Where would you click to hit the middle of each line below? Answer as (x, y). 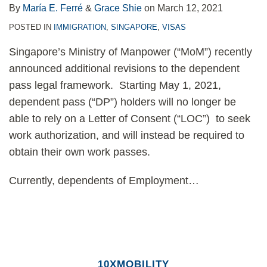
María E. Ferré (53, 8)
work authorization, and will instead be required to (127, 135)
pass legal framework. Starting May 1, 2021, (115, 85)
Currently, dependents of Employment (99, 181)
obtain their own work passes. (80, 152)
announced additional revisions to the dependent (124, 69)
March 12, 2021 (190, 8)
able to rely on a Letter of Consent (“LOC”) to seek (130, 119)
